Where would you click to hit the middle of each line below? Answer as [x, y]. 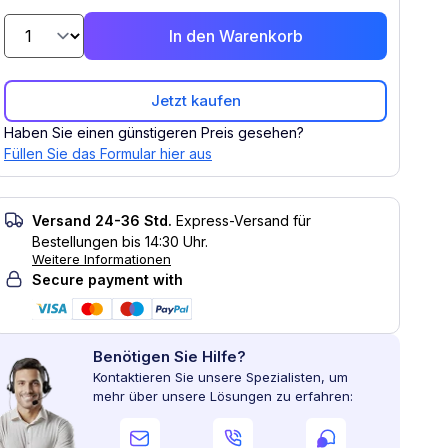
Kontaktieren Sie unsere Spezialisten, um [220, 377]
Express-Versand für [243, 220]
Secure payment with [107, 279]
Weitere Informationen [101, 259]
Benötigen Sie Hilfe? [169, 356]
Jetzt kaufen [195, 100]
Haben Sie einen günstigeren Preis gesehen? [154, 132]
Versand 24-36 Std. [102, 220]
